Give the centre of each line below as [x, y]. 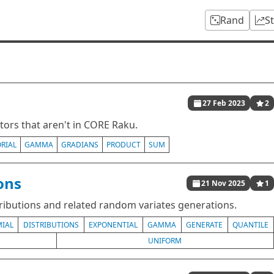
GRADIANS [80, 145]
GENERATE [205, 225]
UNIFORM [165, 241]
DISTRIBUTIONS [51, 225]
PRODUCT [124, 145]
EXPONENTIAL [113, 225]
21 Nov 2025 [223, 183]
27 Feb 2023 [224, 103]
